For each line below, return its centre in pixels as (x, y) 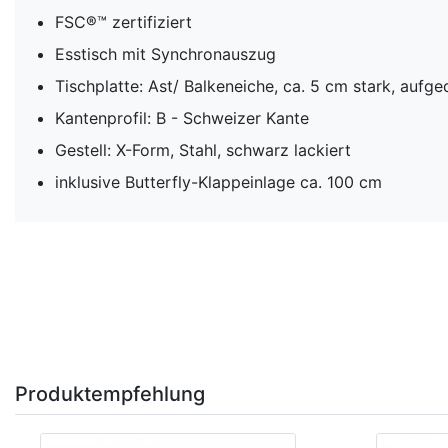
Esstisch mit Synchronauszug (165, 53)
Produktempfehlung (110, 393)
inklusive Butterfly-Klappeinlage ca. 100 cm (218, 181)
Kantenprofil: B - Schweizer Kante (182, 117)
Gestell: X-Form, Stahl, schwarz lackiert (203, 149)
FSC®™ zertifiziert (123, 21)
